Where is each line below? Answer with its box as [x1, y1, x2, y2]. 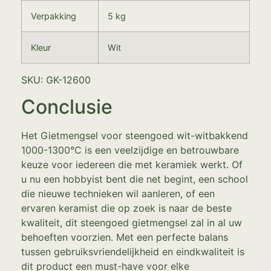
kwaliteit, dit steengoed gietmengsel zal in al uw [21, 216, 242, 229]
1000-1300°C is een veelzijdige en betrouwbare [21, 143, 239, 156]
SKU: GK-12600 [21, 73, 91, 86]
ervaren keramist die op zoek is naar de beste [21, 201, 232, 214]
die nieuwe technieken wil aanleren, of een [21, 187, 215, 200]
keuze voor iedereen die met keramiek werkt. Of [21, 158, 243, 171]
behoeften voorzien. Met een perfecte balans [21, 230, 228, 243]
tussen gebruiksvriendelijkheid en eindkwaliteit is [21, 245, 244, 258]
